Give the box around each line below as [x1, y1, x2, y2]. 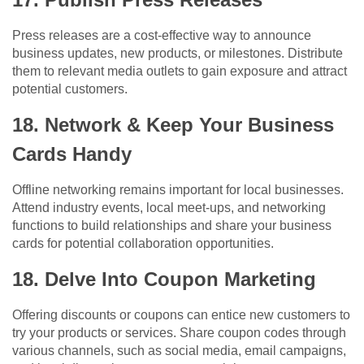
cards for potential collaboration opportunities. [12, 236, 274, 251]
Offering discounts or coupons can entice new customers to [12, 308, 350, 323]
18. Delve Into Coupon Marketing [12, 268, 316, 291]
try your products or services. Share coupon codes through [12, 326, 346, 340]
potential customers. [12, 82, 128, 97]
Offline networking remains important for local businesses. [12, 183, 344, 197]
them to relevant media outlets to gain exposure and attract [12, 64, 347, 79]
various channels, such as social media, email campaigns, [12, 344, 346, 358]
